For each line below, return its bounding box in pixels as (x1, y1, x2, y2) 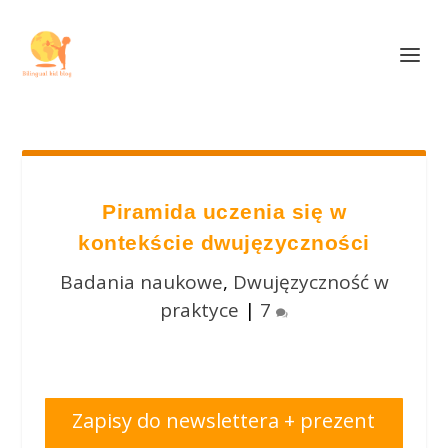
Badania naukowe (59, 269, 223, 295)
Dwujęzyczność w (232, 269, 389, 295)
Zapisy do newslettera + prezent (72, 407, 376, 434)
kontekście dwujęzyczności (78, 231, 370, 254)
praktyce (160, 297, 239, 323)
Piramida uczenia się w (102, 200, 346, 223)
